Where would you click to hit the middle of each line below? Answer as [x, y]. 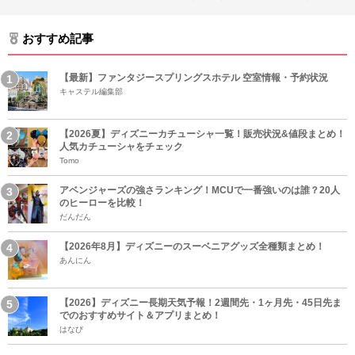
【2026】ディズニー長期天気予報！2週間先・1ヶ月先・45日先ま [200, 302]
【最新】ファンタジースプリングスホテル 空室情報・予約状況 [194, 77]
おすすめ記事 [58, 38]
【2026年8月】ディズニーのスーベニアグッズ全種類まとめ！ [192, 246]
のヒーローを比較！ [102, 202]
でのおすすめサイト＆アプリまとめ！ [140, 315]
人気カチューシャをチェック [121, 146]
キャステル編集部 [91, 91]
